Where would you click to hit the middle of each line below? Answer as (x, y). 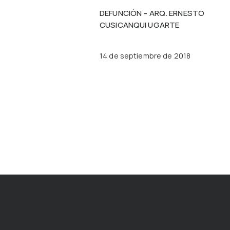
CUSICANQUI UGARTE (140, 25)
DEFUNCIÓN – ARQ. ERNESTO (152, 13)
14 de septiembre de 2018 (145, 55)
